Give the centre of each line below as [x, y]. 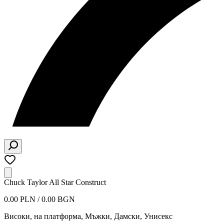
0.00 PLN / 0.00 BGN [39, 199]
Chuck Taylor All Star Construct [55, 182]
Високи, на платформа [42, 216]
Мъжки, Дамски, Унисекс [129, 216]
